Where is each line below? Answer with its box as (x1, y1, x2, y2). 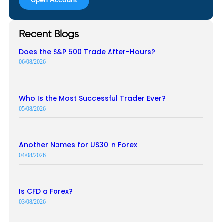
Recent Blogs (19, 29, 79, 40)
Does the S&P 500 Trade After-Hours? (19, 46, 155, 56)
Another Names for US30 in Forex (19, 139, 137, 150)
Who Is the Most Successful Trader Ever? (19, 93, 166, 103)
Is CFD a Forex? (19, 186, 73, 196)
